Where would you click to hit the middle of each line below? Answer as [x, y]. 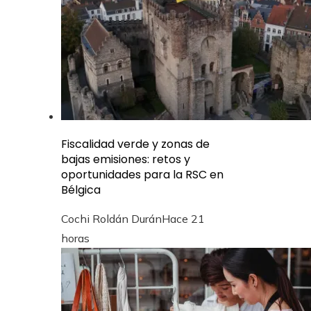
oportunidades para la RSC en [142, 174]
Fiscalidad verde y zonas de [135, 144]
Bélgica [81, 190]
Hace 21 [183, 218]
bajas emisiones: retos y [126, 159]
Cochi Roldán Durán [111, 218]
